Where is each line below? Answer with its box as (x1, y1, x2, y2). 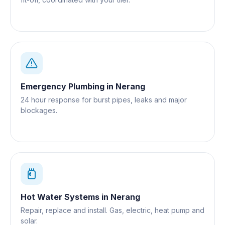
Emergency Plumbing (21, 81, 104, 91)
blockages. (21, 105, 57, 115)
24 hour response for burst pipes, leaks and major (21, 95, 187, 104)
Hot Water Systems (21, 191, 99, 202)
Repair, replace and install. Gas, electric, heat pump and (21, 205, 204, 214)
